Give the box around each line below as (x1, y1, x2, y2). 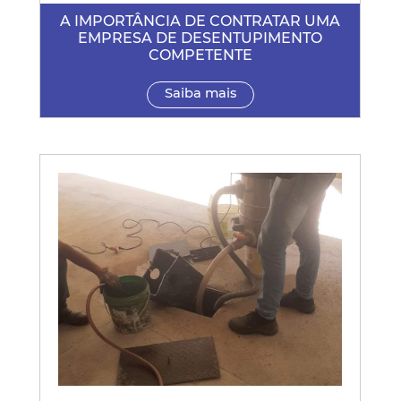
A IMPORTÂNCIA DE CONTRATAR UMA (60, 13, 341, 30)
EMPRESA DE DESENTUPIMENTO (78, 30, 323, 47)
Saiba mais (164, 85, 236, 102)
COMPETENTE (148, 47, 252, 64)
